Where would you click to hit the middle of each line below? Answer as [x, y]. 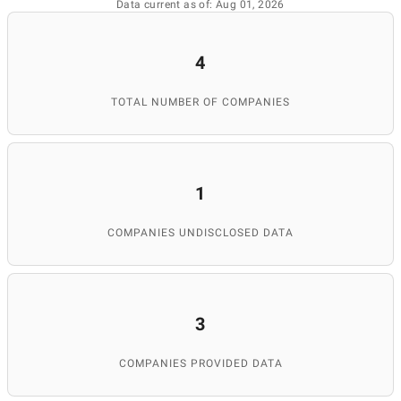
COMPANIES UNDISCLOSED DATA [200, 233]
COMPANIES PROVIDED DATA [200, 363]
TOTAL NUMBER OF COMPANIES [200, 102]
